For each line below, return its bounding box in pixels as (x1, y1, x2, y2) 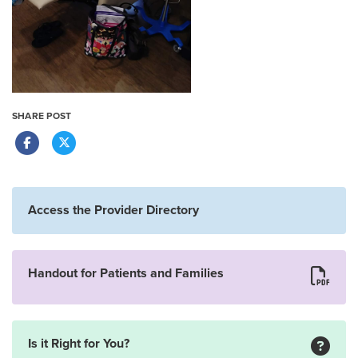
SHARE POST (12, 109, 72, 121)
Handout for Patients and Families (28, 265, 224, 281)
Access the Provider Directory (28, 201, 199, 218)
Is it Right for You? (28, 335, 129, 352)
